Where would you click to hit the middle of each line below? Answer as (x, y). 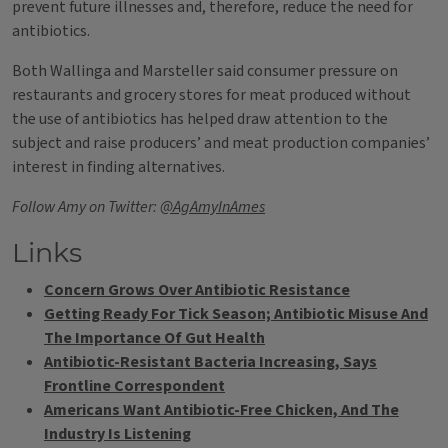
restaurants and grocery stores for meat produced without (211, 95)
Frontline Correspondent (134, 386)
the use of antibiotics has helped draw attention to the (200, 119)
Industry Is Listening (117, 434)
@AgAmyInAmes (212, 207)
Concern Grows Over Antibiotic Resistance (197, 290)
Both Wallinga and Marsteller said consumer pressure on (205, 71)
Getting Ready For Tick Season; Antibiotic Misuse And (236, 314)
